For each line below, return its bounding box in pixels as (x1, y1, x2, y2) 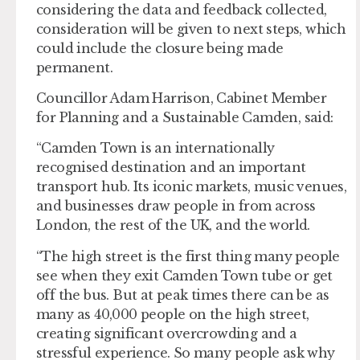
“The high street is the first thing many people (36, 247, 340, 264)
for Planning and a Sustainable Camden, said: (36, 109, 333, 126)
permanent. (36, 59, 113, 76)
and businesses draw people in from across (36, 198, 316, 215)
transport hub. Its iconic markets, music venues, (36, 178, 347, 195)
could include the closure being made (36, 39, 284, 56)
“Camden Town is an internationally (36, 140, 275, 157)
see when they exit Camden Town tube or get (36, 267, 333, 284)
